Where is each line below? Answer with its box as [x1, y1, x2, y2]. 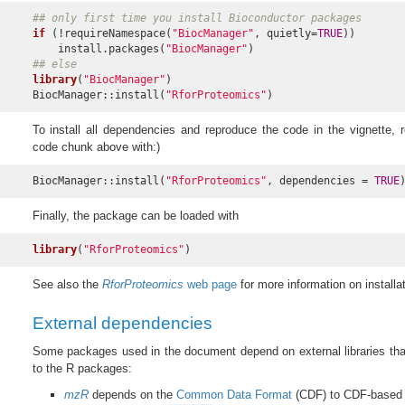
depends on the [88, 388, 176, 402]
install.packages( [32, 42, 165, 55]
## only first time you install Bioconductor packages [32, 11, 362, 24]
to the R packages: [32, 362, 132, 376]
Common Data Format [175, 388, 292, 402]
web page [186, 277, 237, 291]
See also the [32, 277, 102, 291]
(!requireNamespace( [44, 26, 172, 40]
